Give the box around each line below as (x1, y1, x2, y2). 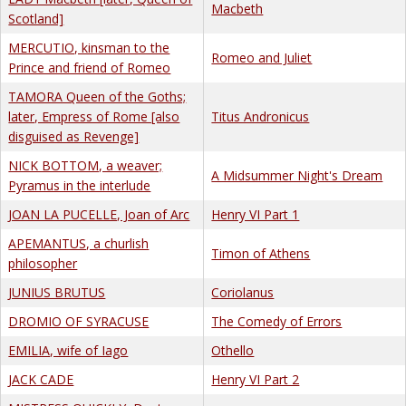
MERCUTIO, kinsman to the (8, 38, 170, 56)
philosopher (8, 254, 78, 272)
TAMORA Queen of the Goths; (8, 87, 187, 105)
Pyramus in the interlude (8, 176, 151, 194)
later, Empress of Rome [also (8, 107, 180, 125)
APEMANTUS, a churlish (8, 234, 150, 252)
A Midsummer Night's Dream (211, 166, 383, 184)
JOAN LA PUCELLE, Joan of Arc (8, 205, 190, 223)
